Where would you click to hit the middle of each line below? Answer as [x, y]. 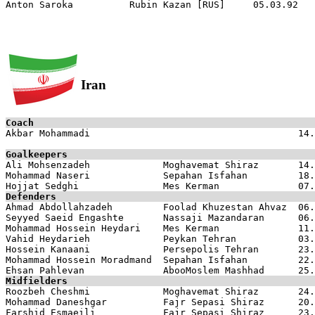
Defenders [31, 196]
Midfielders [37, 281]
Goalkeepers [37, 154]
